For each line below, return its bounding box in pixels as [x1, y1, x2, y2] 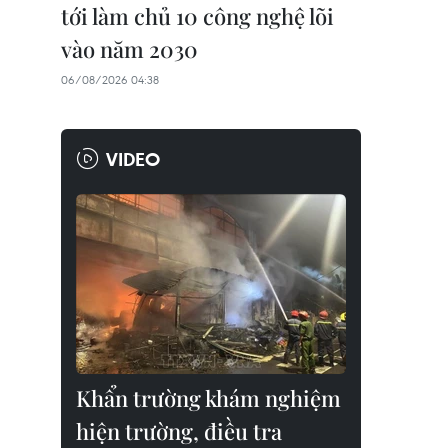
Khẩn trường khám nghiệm [76, 383, 341, 413]
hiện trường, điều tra [76, 416, 282, 446]
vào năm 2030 [61, 34, 198, 64]
